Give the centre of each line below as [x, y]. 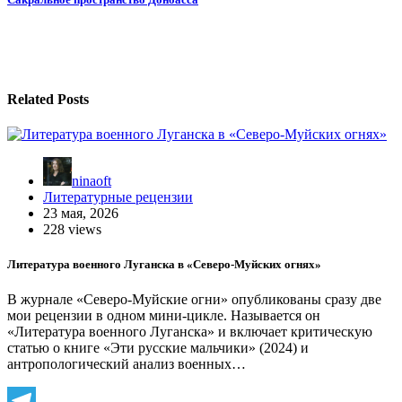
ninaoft [92, 180]
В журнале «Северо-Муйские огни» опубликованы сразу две [194, 300]
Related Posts [48, 99]
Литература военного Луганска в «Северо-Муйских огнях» [164, 265]
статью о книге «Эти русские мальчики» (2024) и [158, 348]
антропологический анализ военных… [127, 364]
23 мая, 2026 [81, 213]
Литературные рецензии [118, 197]
